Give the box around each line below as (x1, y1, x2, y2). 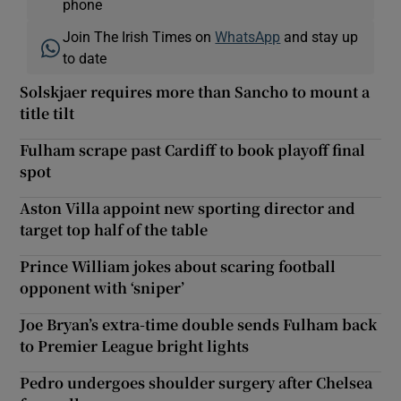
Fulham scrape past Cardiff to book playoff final (20, 139, 366, 160)
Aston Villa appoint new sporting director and (20, 197, 356, 218)
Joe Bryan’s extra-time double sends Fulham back (20, 313, 378, 335)
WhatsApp (215, 29, 281, 44)
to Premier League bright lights (20, 335, 250, 356)
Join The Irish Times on (63, 29, 216, 44)
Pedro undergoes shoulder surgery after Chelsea (20, 371, 373, 393)
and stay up (280, 29, 359, 44)
